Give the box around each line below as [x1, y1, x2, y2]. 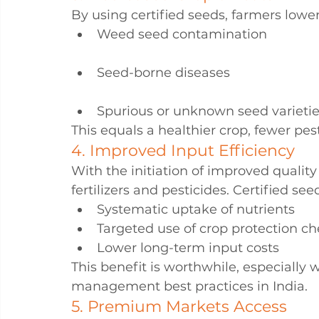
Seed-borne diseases [97, 65, 230, 80]
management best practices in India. [71, 278, 308, 294]
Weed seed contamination [97, 26, 267, 42]
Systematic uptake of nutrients [97, 202, 295, 217]
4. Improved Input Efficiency [71, 141, 295, 160]
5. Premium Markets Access [71, 297, 287, 316]
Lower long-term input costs [97, 240, 279, 256]
